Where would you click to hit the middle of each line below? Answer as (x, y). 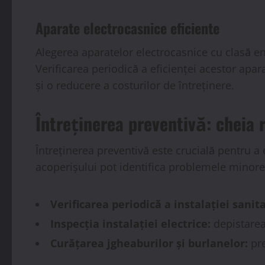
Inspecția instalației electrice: (130, 223)
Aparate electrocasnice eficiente (127, 28)
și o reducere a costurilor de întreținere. (135, 85)
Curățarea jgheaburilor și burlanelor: (149, 243)
